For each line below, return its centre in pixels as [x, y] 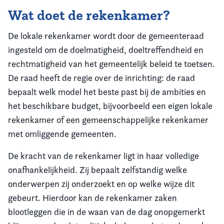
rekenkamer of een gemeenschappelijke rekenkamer [108, 120]
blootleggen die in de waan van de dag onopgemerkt [106, 212]
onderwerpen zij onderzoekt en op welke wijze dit [101, 184]
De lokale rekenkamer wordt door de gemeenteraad [106, 36]
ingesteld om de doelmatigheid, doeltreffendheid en [106, 50]
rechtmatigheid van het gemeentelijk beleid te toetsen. [111, 64]
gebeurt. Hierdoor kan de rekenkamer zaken [92, 198]
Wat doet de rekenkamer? [89, 15]
